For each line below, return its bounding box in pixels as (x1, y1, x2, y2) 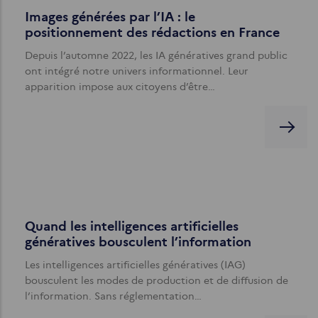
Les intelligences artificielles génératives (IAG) (25, 258, 246, 271)
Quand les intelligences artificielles (25, 218, 238, 234)
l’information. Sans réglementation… (25, 289, 202, 302)
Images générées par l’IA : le (25, 9, 195, 25)
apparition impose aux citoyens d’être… (25, 79, 215, 93)
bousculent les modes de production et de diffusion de (25, 273, 288, 287)
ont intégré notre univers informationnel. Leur (25, 64, 248, 77)
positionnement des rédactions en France (25, 24, 280, 40)
